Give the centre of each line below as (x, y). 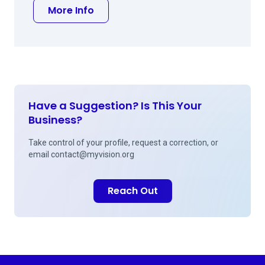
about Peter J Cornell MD (154, 10)
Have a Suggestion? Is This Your (115, 106)
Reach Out (132, 191)
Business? (55, 120)
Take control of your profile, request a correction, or (123, 143)
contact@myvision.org (93, 154)
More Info (71, 10)
